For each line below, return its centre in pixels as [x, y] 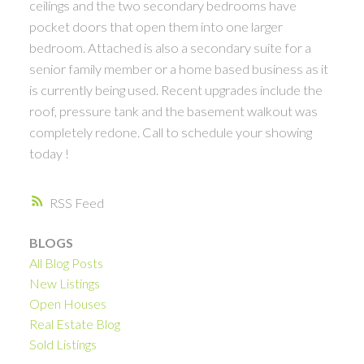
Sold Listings [63, 344]
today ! [49, 153]
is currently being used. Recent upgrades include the [175, 89]
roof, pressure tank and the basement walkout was [173, 110]
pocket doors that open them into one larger [156, 26]
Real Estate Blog [74, 324]
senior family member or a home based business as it [178, 68]
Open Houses [67, 304]
